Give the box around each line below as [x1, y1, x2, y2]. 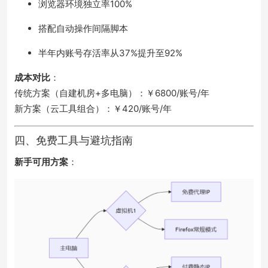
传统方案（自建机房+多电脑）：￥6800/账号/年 [14, 87, 209, 99]
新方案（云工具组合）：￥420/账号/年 [14, 103, 172, 115]
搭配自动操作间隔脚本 [38, 23, 128, 35]
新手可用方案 [14, 156, 68, 168]
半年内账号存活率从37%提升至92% [38, 47, 182, 59]
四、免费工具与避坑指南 [14, 133, 133, 147]
